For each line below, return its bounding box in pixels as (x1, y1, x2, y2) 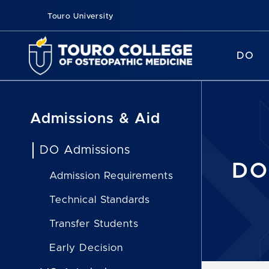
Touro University (44, 13, 114, 20)
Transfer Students (49, 219, 139, 229)
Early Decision (49, 243, 123, 253)
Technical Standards (49, 195, 150, 205)
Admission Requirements (49, 171, 174, 181)
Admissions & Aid (30, 112, 160, 126)
